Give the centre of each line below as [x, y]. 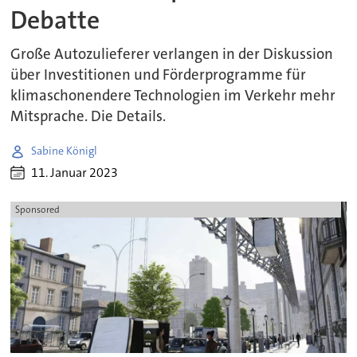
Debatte [55, 21]
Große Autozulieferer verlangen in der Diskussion [172, 54]
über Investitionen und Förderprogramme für [159, 75]
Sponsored [37, 210]
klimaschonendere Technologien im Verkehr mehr [173, 95]
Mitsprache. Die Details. [88, 116]
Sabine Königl [65, 151]
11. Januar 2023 [75, 173]
